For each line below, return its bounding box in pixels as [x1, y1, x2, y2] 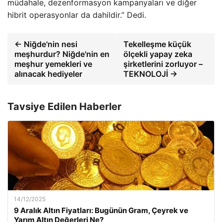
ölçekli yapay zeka [123, 49, 193, 59]
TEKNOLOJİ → [123, 68, 178, 79]
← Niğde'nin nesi [14, 39, 77, 49]
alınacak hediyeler [14, 68, 82, 79]
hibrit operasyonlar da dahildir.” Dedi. [7, 9, 146, 20]
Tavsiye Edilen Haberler [7, 100, 121, 112]
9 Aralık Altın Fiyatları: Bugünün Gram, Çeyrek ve [14, 205, 188, 215]
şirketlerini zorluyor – [123, 58, 203, 69]
